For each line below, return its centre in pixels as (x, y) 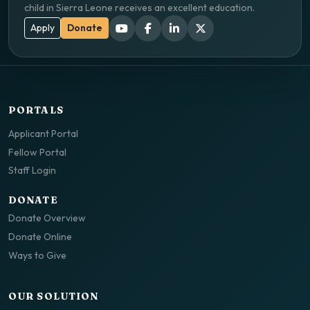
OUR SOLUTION (54, 296)
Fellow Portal (37, 152)
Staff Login (32, 171)
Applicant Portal (43, 134)
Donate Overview (47, 218)
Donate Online (40, 236)
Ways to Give (37, 255)
